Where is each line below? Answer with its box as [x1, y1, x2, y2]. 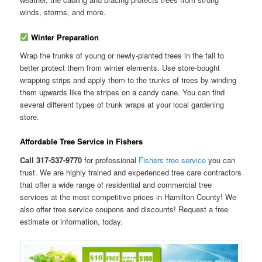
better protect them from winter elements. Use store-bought [20, 62, 220, 74]
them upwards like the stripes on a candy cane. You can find [20, 87, 225, 98]
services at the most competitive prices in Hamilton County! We [20, 191, 237, 202]
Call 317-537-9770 [20, 154, 82, 166]
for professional [82, 154, 139, 166]
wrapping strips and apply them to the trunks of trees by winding [20, 74, 237, 86]
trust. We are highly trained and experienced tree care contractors [20, 166, 242, 178]
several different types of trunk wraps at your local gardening [20, 99, 225, 111]
